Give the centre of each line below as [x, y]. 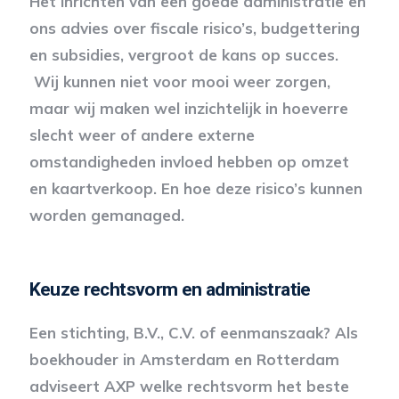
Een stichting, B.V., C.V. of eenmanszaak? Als [193, 333]
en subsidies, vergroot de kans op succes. [183, 55]
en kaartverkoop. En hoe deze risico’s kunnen [195, 188]
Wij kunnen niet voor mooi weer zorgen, [179, 81]
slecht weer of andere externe [142, 135]
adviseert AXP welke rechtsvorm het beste [189, 386]
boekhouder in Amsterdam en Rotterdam [184, 359]
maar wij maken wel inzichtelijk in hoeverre [188, 108]
